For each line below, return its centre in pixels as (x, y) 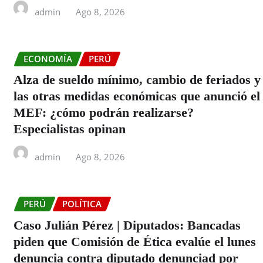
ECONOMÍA (48, 58)
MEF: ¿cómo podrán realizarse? (104, 113)
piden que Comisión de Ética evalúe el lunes (135, 242)
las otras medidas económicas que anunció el (137, 96)
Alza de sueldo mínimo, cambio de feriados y (137, 80)
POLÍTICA (82, 204)
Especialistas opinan (70, 129)
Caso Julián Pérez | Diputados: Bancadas (127, 225)
